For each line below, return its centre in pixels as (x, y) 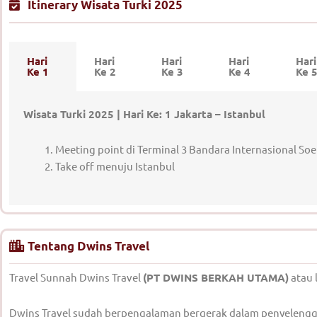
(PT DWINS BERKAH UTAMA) (216, 277)
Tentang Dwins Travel (89, 246)
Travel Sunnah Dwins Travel (76, 277)
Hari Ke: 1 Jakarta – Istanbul (194, 114)
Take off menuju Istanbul (115, 166)
